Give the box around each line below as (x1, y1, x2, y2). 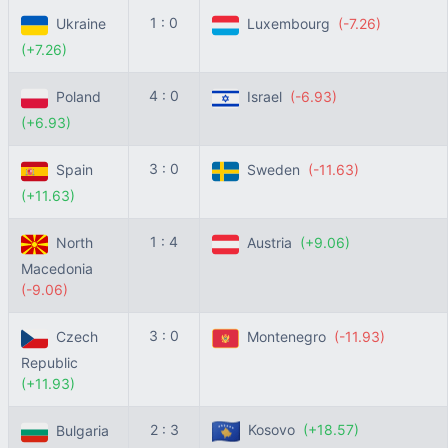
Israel (239, 88, 290, 106)
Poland (48, 88, 105, 106)
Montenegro (239, 328, 334, 346)
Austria (239, 234, 300, 252)
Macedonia (21, 260, 97, 277)
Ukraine (48, 15, 110, 33)
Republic (21, 354, 82, 371)
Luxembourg (239, 15, 338, 33)
